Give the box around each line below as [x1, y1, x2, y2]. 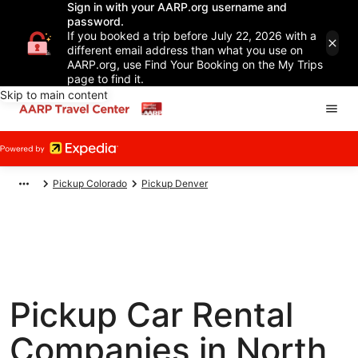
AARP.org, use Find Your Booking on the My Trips [67, 58, 323, 71]
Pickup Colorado [53, 177, 127, 189]
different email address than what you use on [67, 43, 303, 57]
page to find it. [67, 72, 144, 86]
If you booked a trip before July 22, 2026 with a [67, 29, 316, 42]
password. [67, 14, 124, 28]
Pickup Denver [141, 177, 208, 189]
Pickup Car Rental [10, 294, 293, 335]
